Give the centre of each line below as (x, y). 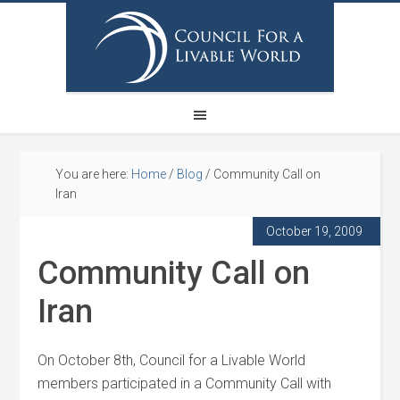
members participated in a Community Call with (185, 383)
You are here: (94, 174)
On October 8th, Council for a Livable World (172, 360)
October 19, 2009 (314, 231)
